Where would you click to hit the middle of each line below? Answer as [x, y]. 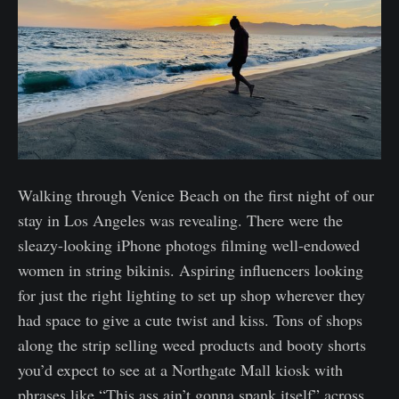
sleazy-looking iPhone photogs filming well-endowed [189, 245]
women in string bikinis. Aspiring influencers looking [191, 270]
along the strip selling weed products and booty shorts [192, 345]
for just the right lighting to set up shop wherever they [191, 295]
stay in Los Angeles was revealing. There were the [180, 220]
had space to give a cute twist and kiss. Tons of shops [190, 320]
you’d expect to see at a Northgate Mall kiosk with [180, 370]
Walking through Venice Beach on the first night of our [196, 195]
